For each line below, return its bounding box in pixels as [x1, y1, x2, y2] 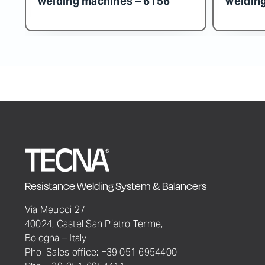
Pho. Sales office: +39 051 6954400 [24, 245, 177, 259]
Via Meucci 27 [24, 203, 86, 216]
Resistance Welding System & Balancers [24, 180, 206, 193]
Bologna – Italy [24, 231, 87, 245]
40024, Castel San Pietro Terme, [24, 217, 163, 231]
